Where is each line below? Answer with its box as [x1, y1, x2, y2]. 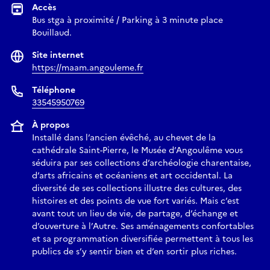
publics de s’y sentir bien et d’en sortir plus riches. [32, 245, 237, 259]
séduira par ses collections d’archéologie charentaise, [32, 157, 251, 170]
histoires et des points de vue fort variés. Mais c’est [32, 195, 239, 208]
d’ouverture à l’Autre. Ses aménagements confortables [32, 220, 254, 233]
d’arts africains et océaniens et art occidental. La [32, 169, 233, 183]
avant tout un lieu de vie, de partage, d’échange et [32, 207, 238, 221]
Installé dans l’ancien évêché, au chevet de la [32, 131, 216, 145]
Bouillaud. [32, 27, 72, 40]
